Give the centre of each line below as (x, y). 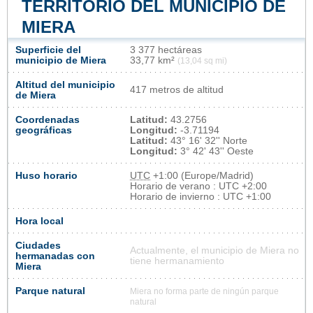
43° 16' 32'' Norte (208, 140)
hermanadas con (55, 256)
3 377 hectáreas (166, 50)
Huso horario (46, 175)
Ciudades (38, 245)
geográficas (44, 130)
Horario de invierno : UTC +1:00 (201, 196)
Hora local (39, 221)
